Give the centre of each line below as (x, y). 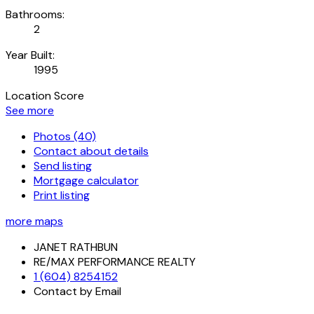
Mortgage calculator (86, 180)
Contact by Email (77, 291)
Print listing (62, 195)
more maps (34, 221)
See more (30, 110)
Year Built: (30, 55)
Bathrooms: (35, 14)
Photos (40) (65, 136)
